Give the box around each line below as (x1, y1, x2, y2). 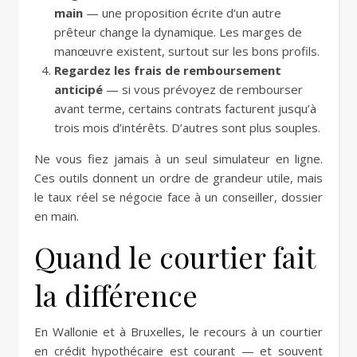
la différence (34, 276, 198, 314)
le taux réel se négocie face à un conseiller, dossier (34, 189, 323, 205)
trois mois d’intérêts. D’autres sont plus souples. (54, 120, 320, 135)
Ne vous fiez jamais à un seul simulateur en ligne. (34, 151, 323, 167)
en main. (34, 208, 79, 224)
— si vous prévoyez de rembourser (103, 81, 303, 97)
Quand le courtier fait (34, 237, 315, 276)
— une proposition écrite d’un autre (83, 5, 281, 21)
